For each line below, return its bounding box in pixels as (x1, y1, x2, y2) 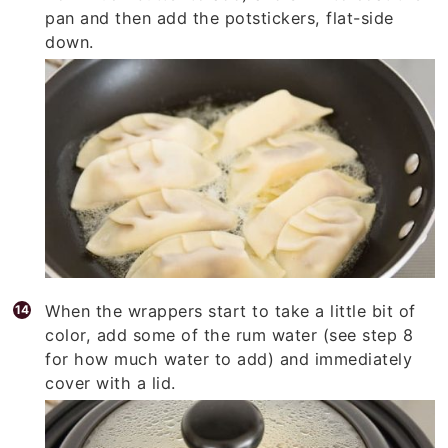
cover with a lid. (45, 365, 176, 386)
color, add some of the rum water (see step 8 (45, 317, 414, 338)
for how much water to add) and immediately (45, 341, 413, 362)
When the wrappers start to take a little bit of (45, 293, 416, 314)
